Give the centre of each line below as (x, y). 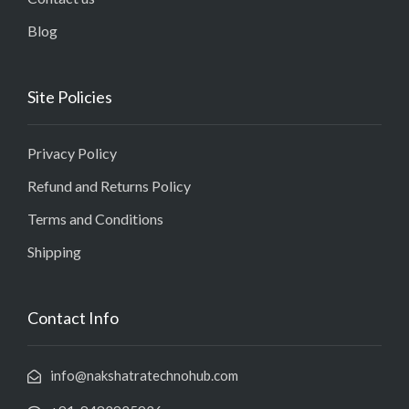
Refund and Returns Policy (109, 185)
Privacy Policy (72, 152)
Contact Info (73, 317)
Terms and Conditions (95, 218)
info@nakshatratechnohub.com (144, 375)
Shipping (54, 251)
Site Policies (70, 96)
